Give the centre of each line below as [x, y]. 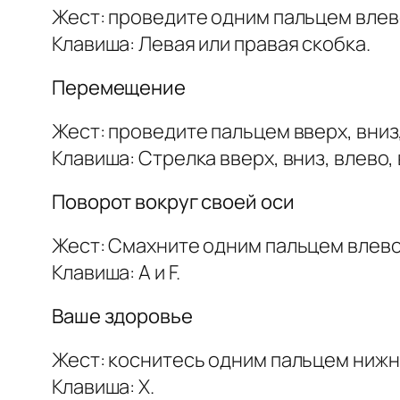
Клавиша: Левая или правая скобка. [211, 44]
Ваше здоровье [122, 317]
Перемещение [119, 88]
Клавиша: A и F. [116, 273]
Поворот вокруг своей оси [173, 202]
